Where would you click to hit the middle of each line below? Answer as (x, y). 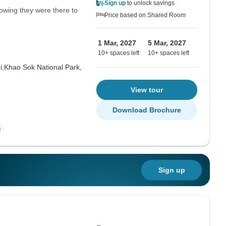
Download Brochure (147, 110)
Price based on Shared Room (145, 15)
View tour (147, 90)
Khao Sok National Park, (43, 67)
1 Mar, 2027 (117, 43)
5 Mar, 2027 (167, 43)
